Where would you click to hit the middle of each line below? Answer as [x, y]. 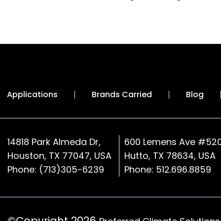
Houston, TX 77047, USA [59, 156]
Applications [32, 95]
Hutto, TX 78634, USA [170, 156]
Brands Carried [122, 95]
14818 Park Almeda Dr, [54, 142]
